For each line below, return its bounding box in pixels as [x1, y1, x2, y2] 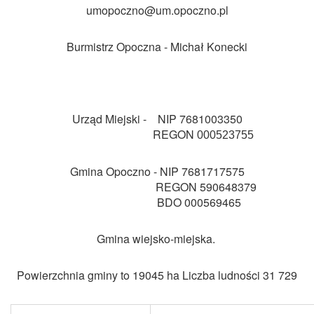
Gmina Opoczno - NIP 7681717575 [69, 163, 245, 179]
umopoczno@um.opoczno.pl [86, 1, 228, 18]
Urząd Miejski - [71, 110, 158, 127]
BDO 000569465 [73, 193, 241, 210]
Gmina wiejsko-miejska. [96, 230, 218, 247]
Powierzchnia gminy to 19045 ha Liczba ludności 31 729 [17, 266, 297, 283]
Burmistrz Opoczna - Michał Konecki [67, 38, 247, 55]
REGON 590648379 [57, 178, 257, 195]
